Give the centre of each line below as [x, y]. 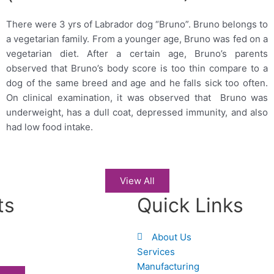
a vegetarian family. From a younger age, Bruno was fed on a [137, 39]
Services [156, 251]
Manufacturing [168, 266]
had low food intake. [50, 127]
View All [137, 180]
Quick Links [190, 205]
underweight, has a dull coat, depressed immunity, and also [137, 112]
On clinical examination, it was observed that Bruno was [137, 97]
